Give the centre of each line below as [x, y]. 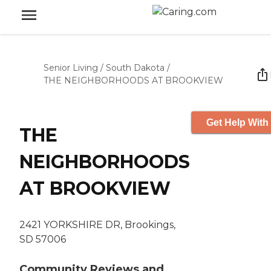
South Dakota [135, 68]
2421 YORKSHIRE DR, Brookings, [97, 225]
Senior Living [71, 68]
